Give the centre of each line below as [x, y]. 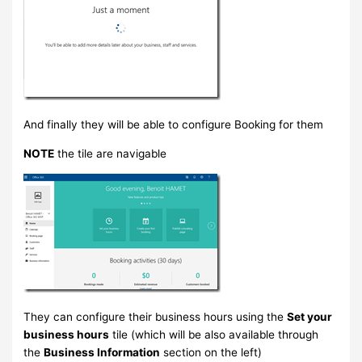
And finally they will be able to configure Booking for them [174, 125]
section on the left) [211, 353]
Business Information [102, 353]
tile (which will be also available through [214, 335]
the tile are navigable [111, 153]
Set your [310, 317]
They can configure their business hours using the [156, 317]
